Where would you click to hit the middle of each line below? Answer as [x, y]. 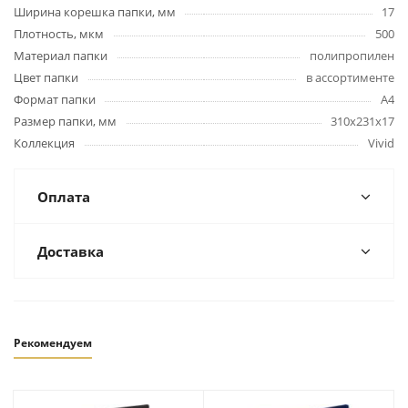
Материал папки [61, 56]
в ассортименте [350, 77]
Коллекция [44, 143]
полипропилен [352, 56]
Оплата [64, 197]
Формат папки [55, 99]
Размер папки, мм [65, 121]
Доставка [71, 251]
